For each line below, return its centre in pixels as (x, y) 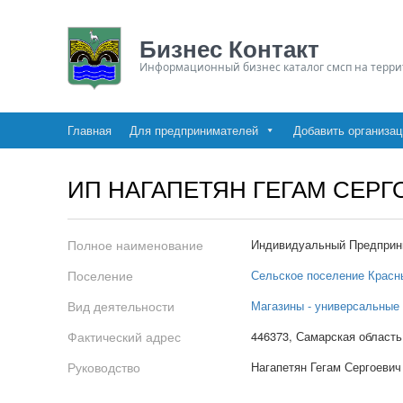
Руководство (103, 367)
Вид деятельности (121, 306)
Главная (89, 130)
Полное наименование (135, 245)
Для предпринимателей (193, 130)
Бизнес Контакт (229, 48)
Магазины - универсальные (325, 305)
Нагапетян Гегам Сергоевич (326, 367)
